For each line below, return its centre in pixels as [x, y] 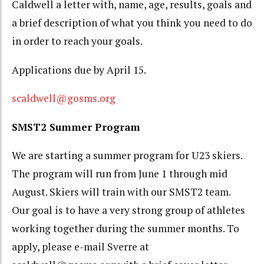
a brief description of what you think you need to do [132, 23]
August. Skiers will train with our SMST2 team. [121, 192]
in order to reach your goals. [77, 41]
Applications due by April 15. [79, 70]
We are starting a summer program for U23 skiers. [127, 156]
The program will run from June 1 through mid [120, 174]
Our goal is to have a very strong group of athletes [128, 210]
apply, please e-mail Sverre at [80, 247]
